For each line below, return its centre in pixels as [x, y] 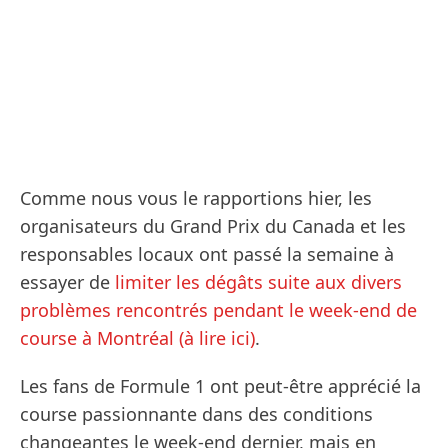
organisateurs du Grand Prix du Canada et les [213, 226]
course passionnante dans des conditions [196, 414]
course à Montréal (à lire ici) [137, 338]
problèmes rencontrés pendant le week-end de [218, 310]
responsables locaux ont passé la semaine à [207, 254]
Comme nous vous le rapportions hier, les [196, 198]
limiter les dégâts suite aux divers [258, 282]
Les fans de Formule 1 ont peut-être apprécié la [220, 386]
